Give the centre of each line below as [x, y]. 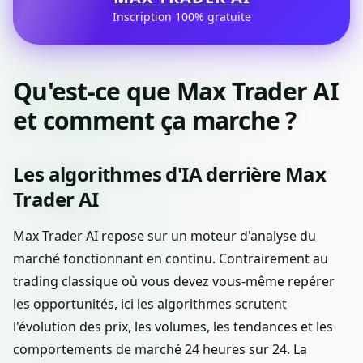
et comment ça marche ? [155, 121]
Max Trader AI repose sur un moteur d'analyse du [164, 236]
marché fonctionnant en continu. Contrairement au [171, 259]
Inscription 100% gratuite [181, 17]
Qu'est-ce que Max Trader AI [176, 92]
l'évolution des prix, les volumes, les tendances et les [173, 327]
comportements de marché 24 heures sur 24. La [160, 350]
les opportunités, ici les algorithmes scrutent [150, 304]
